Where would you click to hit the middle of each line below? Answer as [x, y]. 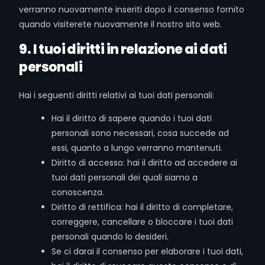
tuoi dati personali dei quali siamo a [125, 177]
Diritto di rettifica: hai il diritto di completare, [143, 207]
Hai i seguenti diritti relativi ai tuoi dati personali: [117, 95]
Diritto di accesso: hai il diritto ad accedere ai [145, 163]
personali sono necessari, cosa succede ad [140, 133]
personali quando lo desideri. [110, 237]
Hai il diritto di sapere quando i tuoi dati [132, 118]
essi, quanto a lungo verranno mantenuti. [137, 148]
